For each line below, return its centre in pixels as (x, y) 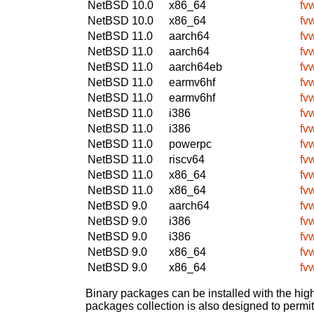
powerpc (190, 144)
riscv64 (187, 159)
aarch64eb (196, 67)
